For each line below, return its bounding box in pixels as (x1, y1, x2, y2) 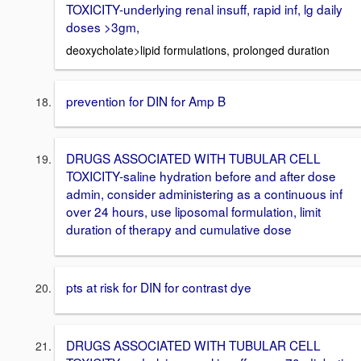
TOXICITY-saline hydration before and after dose (66, 167, 336, 185)
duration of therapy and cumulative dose (66, 220, 292, 239)
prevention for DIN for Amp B (66, 91, 226, 110)
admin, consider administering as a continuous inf (66, 185, 342, 203)
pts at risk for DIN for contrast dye (66, 278, 251, 297)
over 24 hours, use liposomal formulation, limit (66, 202, 321, 221)
